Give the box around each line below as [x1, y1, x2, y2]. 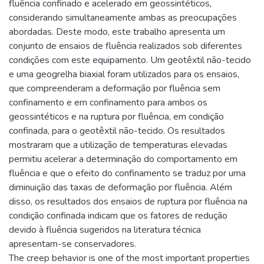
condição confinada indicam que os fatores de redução [9, 209, 227, 222]
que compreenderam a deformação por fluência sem [9, 82, 220, 95]
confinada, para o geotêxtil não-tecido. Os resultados [9, 124, 225, 137]
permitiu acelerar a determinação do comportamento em [9, 153, 237, 166]
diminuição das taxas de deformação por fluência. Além [9, 181, 232, 194]
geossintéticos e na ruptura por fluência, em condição [9, 110, 224, 123]
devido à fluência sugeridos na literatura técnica [9, 223, 201, 236]
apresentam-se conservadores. [9, 237, 136, 250]
